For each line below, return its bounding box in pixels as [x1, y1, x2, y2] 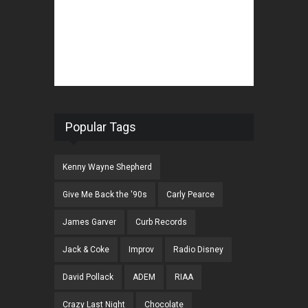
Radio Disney [173, 245, 223, 255]
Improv [129, 245, 154, 255]
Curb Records [135, 217, 187, 228]
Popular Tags [65, 120, 136, 135]
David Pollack [63, 272, 113, 283]
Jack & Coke [63, 245, 109, 255]
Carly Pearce [166, 190, 214, 200]
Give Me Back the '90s [63, 190, 147, 200]
